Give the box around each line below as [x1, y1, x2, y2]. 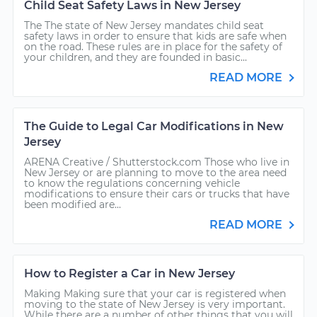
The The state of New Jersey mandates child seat [24, 19, 264, 32]
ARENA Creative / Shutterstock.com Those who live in [24, 156, 289, 168]
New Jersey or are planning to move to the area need [24, 166, 287, 179]
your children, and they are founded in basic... [24, 51, 247, 64]
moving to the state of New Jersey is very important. [24, 298, 285, 311]
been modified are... [24, 198, 121, 211]
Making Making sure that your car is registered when [24, 287, 286, 300]
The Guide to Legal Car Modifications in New [24, 120, 284, 133]
